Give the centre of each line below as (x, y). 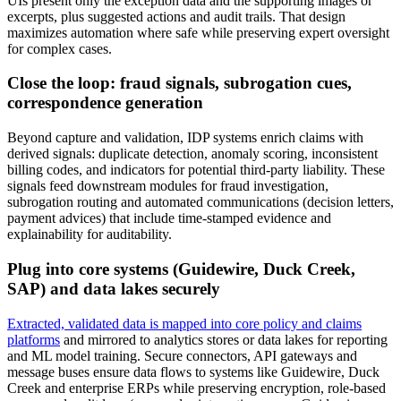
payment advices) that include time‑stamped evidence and (169, 218)
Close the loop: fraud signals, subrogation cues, (179, 83)
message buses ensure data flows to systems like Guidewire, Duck (193, 371)
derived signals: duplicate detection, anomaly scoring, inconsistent (192, 154)
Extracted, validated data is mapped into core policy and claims (184, 323)
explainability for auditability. (90, 235)
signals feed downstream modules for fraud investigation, (168, 186)
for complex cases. (60, 48)
